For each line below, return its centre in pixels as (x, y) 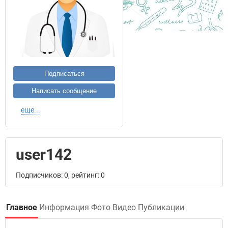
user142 (44, 154)
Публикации (161, 207)
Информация (64, 207)
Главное (22, 207)
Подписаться (64, 74)
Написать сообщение (64, 91)
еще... (31, 110)
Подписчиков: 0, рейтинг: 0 (60, 175)
